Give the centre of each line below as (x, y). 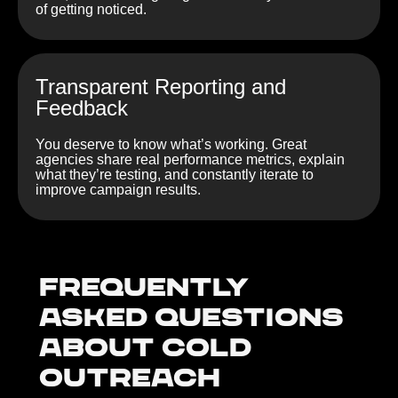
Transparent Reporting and (161, 87)
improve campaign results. (118, 190)
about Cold (145, 350)
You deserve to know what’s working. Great (171, 145)
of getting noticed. (91, 10)
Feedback (82, 108)
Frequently (144, 289)
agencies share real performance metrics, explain (190, 160)
